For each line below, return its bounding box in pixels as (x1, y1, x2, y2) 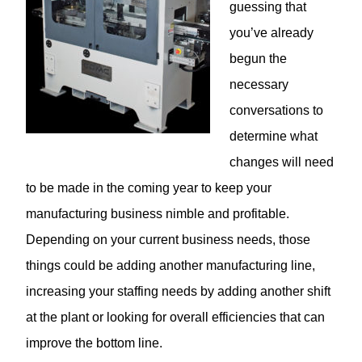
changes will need (229, 154, 334, 169)
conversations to (229, 103, 323, 117)
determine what (229, 128, 318, 143)
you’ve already (229, 25, 314, 40)
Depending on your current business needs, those (26, 232, 310, 246)
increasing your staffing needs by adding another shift (26, 284, 330, 298)
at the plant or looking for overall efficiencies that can (26, 309, 325, 324)
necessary (229, 77, 288, 91)
